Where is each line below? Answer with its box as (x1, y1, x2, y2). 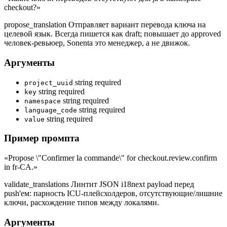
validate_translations (4, 180, 71, 189)
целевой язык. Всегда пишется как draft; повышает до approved (4, 29, 221, 39)
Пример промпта (4, 133, 80, 144)
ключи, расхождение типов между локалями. (4, 198, 159, 207)
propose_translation (4, 20, 68, 29)
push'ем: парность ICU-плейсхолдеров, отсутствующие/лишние (4, 189, 222, 198)
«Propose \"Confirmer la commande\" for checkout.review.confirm (4, 154, 217, 163)
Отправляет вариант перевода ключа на (68, 20, 206, 29)
